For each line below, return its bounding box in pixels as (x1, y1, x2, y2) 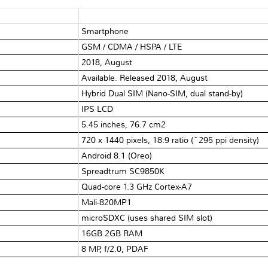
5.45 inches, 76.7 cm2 (81, 119, 166, 130)
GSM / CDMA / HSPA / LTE (81, 41, 183, 52)
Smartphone (81, 26, 129, 36)
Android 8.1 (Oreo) (81, 150, 153, 161)
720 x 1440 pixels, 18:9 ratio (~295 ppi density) (81, 135, 260, 145)
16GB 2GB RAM (81, 228, 143, 239)
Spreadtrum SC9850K (81, 166, 165, 176)
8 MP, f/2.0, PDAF (81, 243, 149, 254)
